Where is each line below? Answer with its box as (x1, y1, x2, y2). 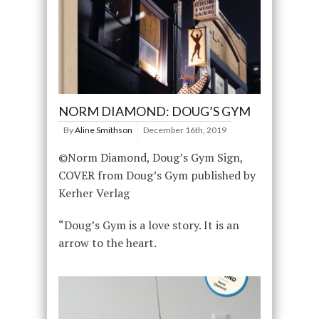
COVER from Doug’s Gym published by (58, 167, 256, 184)
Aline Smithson (74, 125, 132, 136)
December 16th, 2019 (142, 125, 226, 136)
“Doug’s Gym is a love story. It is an (58, 217, 239, 234)
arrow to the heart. (58, 235, 157, 251)
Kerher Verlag (58, 185, 130, 202)
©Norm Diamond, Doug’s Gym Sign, (58, 150, 243, 166)
